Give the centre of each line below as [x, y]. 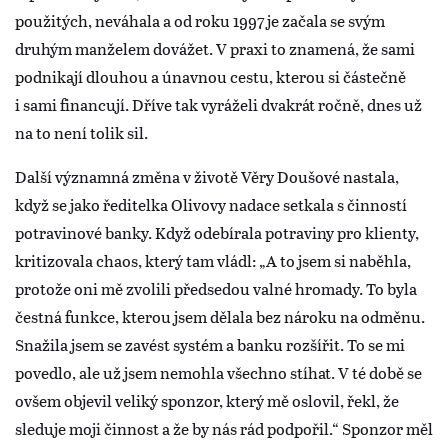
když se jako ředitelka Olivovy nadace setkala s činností [211, 204]
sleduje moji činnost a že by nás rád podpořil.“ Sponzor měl [224, 428]
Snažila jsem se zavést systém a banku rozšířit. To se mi [210, 344]
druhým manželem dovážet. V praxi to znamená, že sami [215, 48]
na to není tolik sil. [81, 132]
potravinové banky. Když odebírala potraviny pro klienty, [217, 232]
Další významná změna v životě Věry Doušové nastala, [207, 176]
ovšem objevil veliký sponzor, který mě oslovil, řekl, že [207, 400]
